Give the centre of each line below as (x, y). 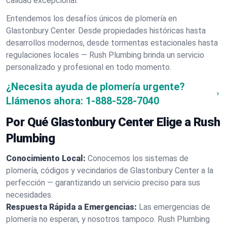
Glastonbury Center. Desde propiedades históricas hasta (106, 31)
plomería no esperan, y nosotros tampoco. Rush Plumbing (108, 219)
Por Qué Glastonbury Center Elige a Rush (113, 122)
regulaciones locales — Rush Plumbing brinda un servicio (105, 55)
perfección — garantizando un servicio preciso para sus (103, 183)
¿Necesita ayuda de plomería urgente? (96, 87)
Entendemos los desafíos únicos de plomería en (91, 18)
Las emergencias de (175, 207)
